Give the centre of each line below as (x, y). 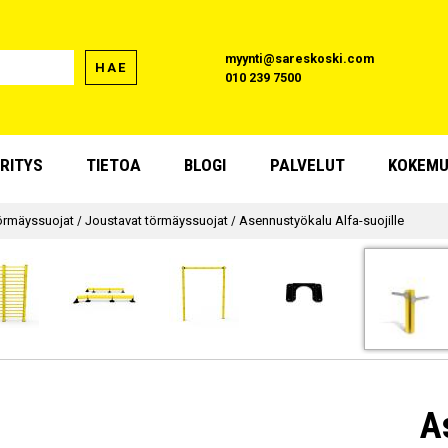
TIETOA (114, 165)
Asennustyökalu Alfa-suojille (322, 220)
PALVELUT (307, 165)
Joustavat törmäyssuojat (157, 220)
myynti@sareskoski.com (300, 58)
